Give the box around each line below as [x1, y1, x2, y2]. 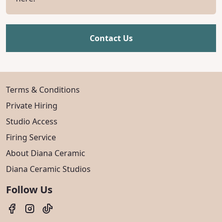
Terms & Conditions [6, 84, 80, 95]
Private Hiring [6, 100, 57, 111]
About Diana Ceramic [6, 148, 85, 159]
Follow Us [6, 183, 53, 196]
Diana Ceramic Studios [6, 164, 91, 174]
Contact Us [89, 33, 133, 44]
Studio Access [6, 116, 57, 127]
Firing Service [6, 132, 56, 143]
